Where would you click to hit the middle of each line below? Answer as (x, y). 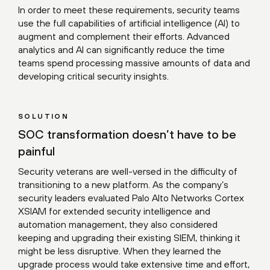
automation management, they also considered (118, 224)
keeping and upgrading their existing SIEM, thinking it (129, 237)
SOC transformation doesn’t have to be (127, 134)
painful (36, 151)
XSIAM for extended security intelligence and (114, 211)
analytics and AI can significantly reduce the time (121, 49)
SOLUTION (44, 116)
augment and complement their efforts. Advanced (124, 36)
